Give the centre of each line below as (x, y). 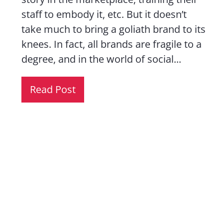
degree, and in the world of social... (102, 59)
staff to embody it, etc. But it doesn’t (104, 14)
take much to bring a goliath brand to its (114, 29)
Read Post (53, 89)
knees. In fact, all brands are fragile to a (112, 44)
